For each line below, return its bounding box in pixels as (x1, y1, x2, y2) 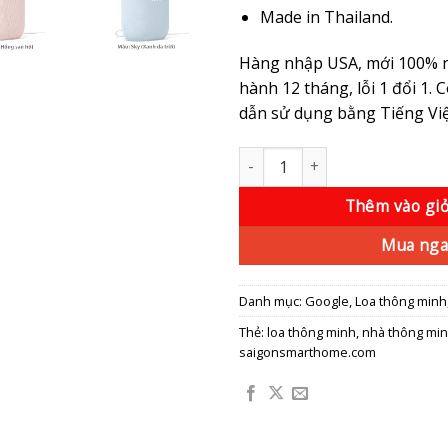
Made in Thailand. (259, 5, 393, 28)
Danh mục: (239, 292, 305, 311)
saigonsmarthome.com (239, 343, 376, 362)
